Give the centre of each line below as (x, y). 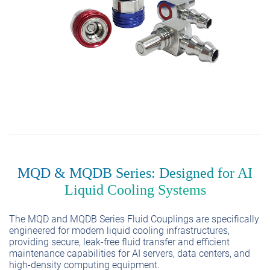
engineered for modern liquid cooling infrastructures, (119, 230)
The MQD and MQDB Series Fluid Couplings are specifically (134, 219)
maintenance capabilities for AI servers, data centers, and (130, 253)
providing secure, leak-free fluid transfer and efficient (119, 242)
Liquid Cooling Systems (135, 190)
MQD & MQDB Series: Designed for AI (135, 173)
